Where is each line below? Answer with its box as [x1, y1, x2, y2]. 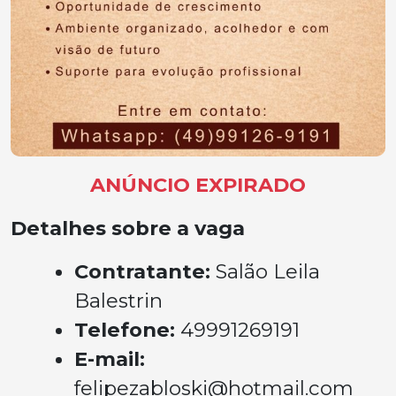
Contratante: [74, 259, 216, 285]
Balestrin [74, 288, 163, 314]
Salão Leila [216, 259, 320, 285]
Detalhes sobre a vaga [11, 216, 245, 241]
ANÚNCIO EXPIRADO [90, 172, 306, 198]
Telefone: [74, 317, 180, 343]
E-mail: [74, 346, 145, 372]
